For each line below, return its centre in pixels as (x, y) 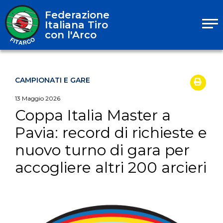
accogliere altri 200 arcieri (111, 167)
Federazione (77, 15)
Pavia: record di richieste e (111, 133)
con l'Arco (71, 35)
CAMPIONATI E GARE (53, 80)
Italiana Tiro (76, 25)
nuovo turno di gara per (102, 150)
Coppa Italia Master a (93, 115)
